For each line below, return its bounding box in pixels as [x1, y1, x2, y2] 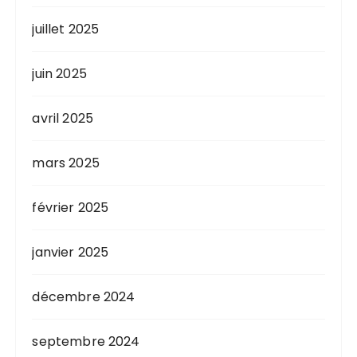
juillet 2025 [32, 19, 100, 38]
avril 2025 [32, 108, 93, 127]
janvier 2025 [32, 242, 109, 261]
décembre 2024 [32, 287, 135, 306]
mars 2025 [32, 153, 100, 172]
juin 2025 [32, 64, 87, 83]
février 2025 [32, 198, 109, 217]
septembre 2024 [32, 331, 140, 351]
